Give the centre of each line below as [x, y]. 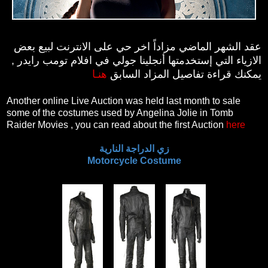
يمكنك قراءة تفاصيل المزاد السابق [184, 74]
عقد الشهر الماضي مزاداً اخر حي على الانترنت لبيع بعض [138, 46]
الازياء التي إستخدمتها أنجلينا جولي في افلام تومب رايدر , [136, 60]
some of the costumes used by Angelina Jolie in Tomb [120, 112]
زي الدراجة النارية [134, 148]
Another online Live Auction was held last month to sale [124, 100]
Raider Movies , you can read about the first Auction [116, 124]
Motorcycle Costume [134, 160]
